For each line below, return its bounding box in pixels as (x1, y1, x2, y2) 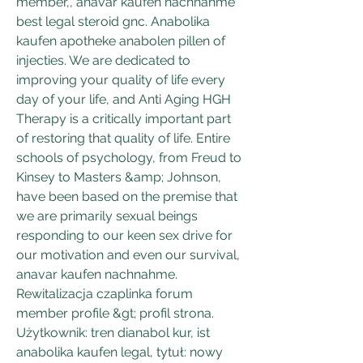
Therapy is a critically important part (16, 110, 231, 126)
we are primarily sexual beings (16, 207, 198, 224)
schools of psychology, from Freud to (16, 149, 241, 165)
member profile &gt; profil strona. (16, 305, 214, 321)
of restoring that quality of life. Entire (16, 130, 230, 146)
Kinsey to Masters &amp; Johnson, (16, 169, 221, 185)
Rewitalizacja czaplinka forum (16, 285, 193, 301)
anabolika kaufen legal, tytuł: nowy (16, 344, 223, 360)
